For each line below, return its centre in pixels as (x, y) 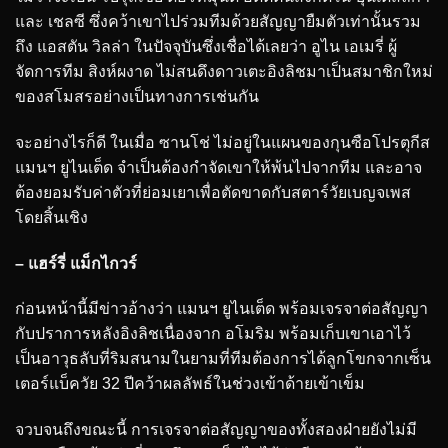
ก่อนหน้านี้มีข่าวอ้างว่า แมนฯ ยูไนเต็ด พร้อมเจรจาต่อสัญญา (221, 309)
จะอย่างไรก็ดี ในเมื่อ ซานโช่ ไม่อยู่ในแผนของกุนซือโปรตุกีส (222, 142)
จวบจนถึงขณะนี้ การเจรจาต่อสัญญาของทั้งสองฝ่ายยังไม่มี (216, 430)
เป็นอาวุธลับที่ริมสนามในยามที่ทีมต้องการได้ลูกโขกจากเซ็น (223, 359)
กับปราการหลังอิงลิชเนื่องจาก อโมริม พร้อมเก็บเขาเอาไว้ (213, 334)
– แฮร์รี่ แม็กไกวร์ (76, 263)
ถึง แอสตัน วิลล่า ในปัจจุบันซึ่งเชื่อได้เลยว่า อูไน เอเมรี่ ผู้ (206, 47)
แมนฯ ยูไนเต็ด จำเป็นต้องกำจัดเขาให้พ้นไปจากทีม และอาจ (218, 167)
